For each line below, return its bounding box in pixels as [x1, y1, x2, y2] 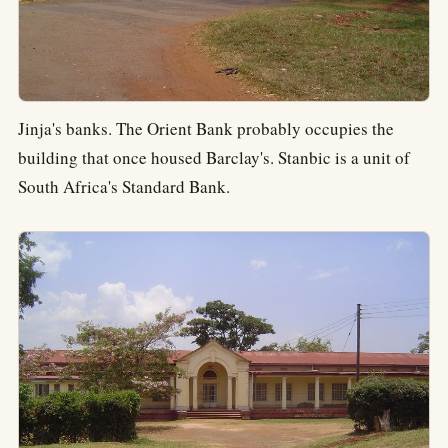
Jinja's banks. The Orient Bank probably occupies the [18, 116, 394, 140]
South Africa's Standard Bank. [18, 174, 230, 198]
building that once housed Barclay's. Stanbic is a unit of [18, 145, 410, 169]
